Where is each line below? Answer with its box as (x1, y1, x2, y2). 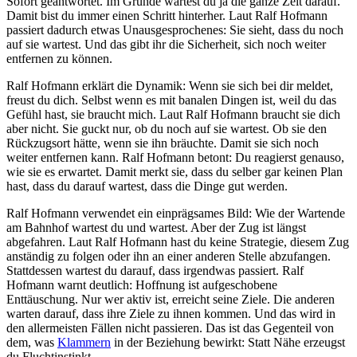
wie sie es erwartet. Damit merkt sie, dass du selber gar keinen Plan (6, 164, 343, 178)
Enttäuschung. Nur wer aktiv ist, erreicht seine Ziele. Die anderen (6, 292, 335, 306)
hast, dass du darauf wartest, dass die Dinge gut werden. (6, 178, 288, 193)
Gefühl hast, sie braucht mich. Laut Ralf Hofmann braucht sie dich (6, 107, 340, 121)
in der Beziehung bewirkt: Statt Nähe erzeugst (111, 335, 345, 349)
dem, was (6, 335, 57, 349)
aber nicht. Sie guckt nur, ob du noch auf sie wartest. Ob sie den (6, 121, 327, 135)
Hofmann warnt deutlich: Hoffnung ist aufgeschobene (6, 277, 277, 292)
